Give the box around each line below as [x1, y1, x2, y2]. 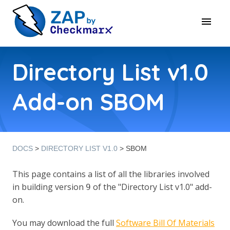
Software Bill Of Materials [116, 217, 215, 228]
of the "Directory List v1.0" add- [91, 181, 212, 193]
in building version [12, 181, 86, 193]
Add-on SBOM [12, 87, 164, 116]
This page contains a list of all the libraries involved [12, 168, 209, 180]
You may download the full [12, 217, 116, 228]
